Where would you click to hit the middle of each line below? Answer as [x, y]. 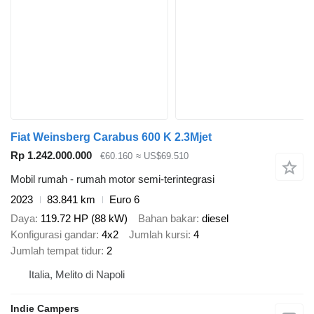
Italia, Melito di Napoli [77, 274]
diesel [215, 218]
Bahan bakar [167, 218]
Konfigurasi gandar [53, 234]
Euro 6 [124, 200]
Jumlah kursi [158, 234]
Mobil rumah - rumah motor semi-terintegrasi [112, 179]
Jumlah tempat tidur [56, 250]
